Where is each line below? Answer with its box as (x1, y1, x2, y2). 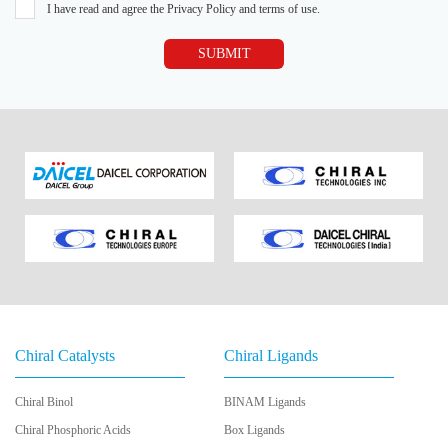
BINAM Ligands (224, 394, 306, 409)
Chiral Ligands (224, 346, 318, 364)
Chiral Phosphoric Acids (15, 422, 131, 437)
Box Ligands (224, 422, 285, 437)
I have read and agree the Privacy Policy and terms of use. (47, 2, 320, 16)
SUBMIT (197, 46, 251, 61)
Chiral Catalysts (15, 346, 115, 364)
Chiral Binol (15, 394, 73, 409)
